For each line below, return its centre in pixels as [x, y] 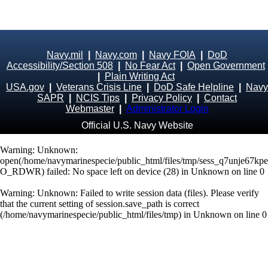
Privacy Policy [162, 98]
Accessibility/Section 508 [60, 66]
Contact [220, 98]
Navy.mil [65, 55]
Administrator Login [167, 109]
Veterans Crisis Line [99, 87]
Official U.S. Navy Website [137, 125]
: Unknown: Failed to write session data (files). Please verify [146, 193]
